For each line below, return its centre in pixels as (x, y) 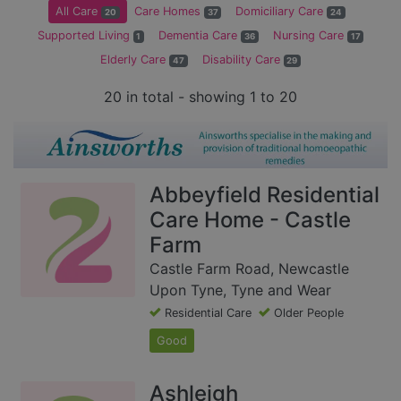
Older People (309, 312)
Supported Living (85, 36)
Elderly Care (134, 60)
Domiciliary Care (282, 12)
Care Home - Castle (250, 219)
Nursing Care (310, 36)
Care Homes (169, 12)
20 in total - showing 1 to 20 (200, 97)
